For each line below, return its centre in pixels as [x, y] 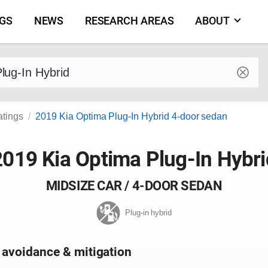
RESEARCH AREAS [129, 21]
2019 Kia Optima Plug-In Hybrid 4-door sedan [132, 116]
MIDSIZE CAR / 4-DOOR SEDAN [134, 185]
